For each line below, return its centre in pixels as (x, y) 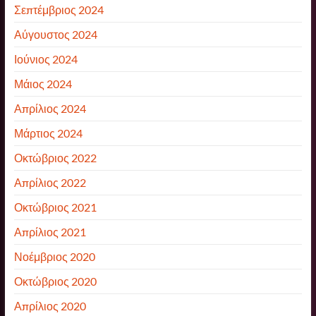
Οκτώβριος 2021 (55, 207)
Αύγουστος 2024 (55, 34)
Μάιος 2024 (43, 83)
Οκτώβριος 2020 (55, 281)
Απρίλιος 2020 (50, 305)
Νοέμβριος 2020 (54, 256)
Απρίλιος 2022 (50, 182)
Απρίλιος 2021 (50, 231)
